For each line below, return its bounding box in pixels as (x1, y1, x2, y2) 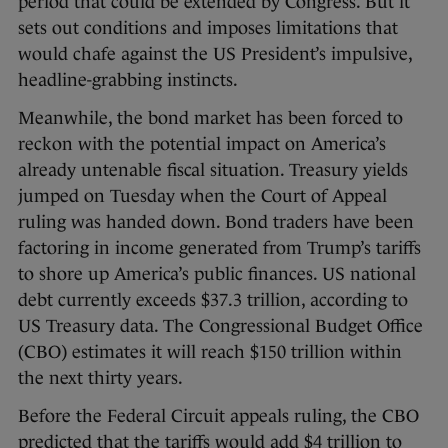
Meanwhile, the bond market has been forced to (18, 107, 403, 128)
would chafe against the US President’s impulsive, (18, 43, 412, 64)
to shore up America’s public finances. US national (18, 263, 416, 284)
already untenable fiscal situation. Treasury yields (18, 159, 408, 180)
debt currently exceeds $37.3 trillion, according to (18, 289, 408, 310)
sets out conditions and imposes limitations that (18, 17, 398, 38)
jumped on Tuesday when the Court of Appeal (18, 185, 387, 206)
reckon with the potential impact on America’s (18, 133, 386, 154)
